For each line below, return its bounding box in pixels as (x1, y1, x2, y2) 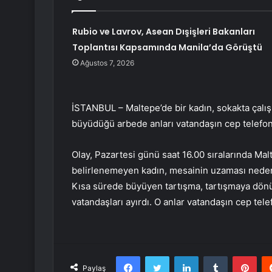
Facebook (140, 251, 177, 261)
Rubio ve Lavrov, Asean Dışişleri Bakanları (72, 25, 255, 38)
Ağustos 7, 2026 (80, 58, 134, 68)
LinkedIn (198, 251, 229, 261)
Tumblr (227, 251, 253, 261)
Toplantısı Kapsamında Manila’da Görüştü (72, 41, 262, 54)
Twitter (169, 251, 195, 261)
